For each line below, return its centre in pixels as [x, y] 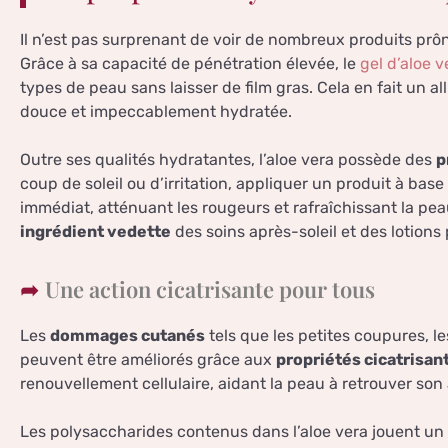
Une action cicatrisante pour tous [210, 289]
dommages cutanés [127, 336]
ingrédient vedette [95, 232]
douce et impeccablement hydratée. [156, 112]
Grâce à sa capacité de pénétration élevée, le [190, 64]
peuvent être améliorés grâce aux [148, 360]
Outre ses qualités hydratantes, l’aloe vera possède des [228, 160]
